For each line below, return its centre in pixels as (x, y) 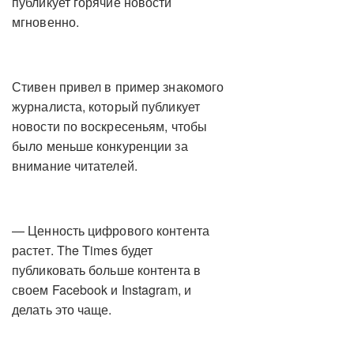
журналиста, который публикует (106, 107)
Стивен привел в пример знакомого (118, 87)
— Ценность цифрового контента (111, 231)
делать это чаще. (62, 310)
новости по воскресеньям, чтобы (109, 126)
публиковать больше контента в (106, 270)
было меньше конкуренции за (100, 146)
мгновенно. (45, 22)
